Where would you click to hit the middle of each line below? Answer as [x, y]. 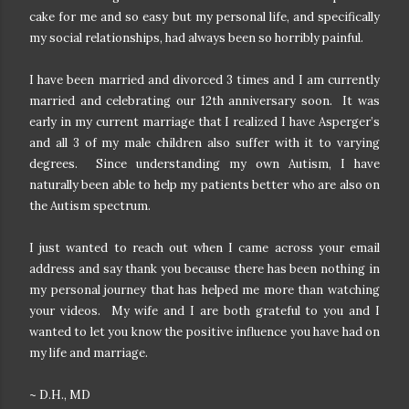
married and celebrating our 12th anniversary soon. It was [204, 100]
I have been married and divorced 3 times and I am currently [204, 79]
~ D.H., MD [60, 394]
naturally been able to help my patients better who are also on [204, 184]
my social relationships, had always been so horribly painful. [199, 37]
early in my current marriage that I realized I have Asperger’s [204, 121]
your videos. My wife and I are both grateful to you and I [204, 310]
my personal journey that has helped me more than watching [204, 289]
